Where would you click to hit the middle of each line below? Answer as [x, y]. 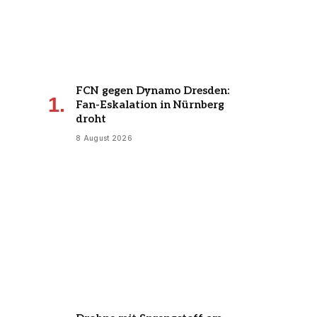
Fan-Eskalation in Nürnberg [150, 105]
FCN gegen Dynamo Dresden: [152, 91]
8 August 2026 [104, 138]
